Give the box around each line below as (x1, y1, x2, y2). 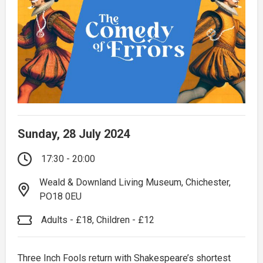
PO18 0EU (39, 190, 82, 202)
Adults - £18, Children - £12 (41, 214, 154, 225)
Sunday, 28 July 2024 (18, 126, 130, 141)
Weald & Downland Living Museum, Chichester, (39, 176, 231, 188)
